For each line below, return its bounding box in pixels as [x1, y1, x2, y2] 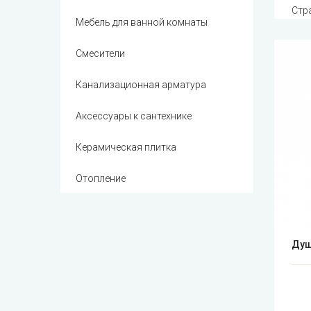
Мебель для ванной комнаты [76, 17, 208, 28]
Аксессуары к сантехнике [76, 110, 192, 122]
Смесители [76, 48, 125, 60]
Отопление [76, 173, 126, 185]
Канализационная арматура [76, 79, 206, 91]
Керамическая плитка [76, 142, 176, 153]
